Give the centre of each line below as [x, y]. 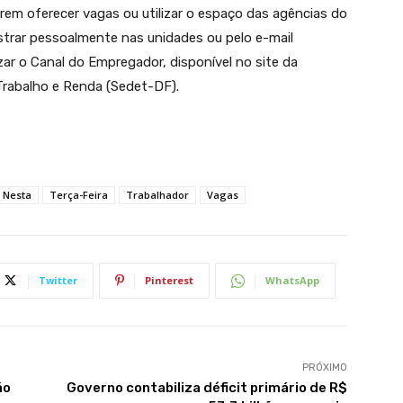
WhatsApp [292, 281]
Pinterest [169, 281]
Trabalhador [157, 195]
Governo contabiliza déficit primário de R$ [206, 388]
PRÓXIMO [324, 368]
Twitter [58, 281]
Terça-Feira [79, 195]
